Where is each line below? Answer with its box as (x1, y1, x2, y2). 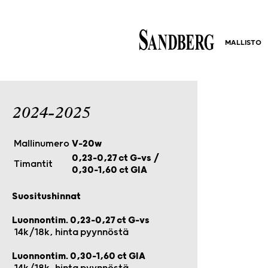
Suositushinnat (12, 191, 81, 202)
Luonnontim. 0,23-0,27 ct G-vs (12, 215, 150, 226)
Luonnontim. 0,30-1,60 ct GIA (12, 251, 145, 262)
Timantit (14, 158, 53, 169)
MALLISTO (225, 38, 262, 47)
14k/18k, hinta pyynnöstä (12, 227, 129, 238)
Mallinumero (14, 138, 69, 149)
